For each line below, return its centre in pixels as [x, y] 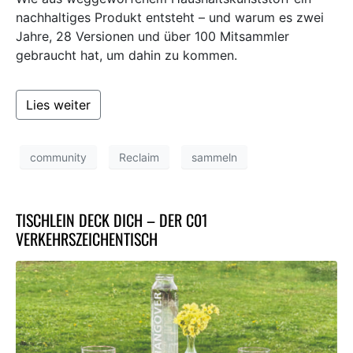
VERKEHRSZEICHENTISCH [87, 239]
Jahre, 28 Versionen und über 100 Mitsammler [152, 37]
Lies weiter [58, 105]
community [58, 157]
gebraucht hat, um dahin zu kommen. [126, 56]
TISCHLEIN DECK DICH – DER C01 [112, 220]
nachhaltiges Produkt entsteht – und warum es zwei [170, 18]
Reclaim [139, 157]
